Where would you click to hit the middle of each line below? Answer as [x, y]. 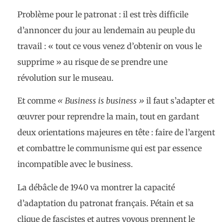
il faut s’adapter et [179, 101]
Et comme [37, 101]
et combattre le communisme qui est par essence [110, 148]
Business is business [102, 101]
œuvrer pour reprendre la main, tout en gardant [108, 117]
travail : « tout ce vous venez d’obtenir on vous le [110, 46]
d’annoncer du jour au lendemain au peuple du [106, 30]
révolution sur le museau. [65, 78]
